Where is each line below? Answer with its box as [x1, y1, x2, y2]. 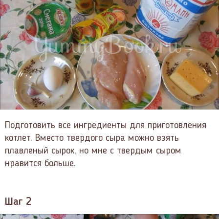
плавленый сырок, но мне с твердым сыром [5, 146, 181, 156]
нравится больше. [5, 158, 76, 169]
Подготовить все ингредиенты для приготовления [5, 120, 206, 131]
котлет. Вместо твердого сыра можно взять [5, 133, 179, 143]
